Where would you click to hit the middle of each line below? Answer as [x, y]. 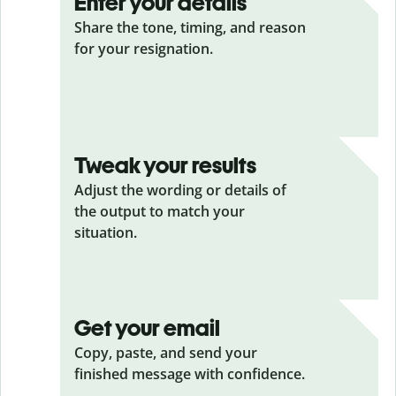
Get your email [147, 328]
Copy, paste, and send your [166, 353]
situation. [106, 232]
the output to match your [160, 211]
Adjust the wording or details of [180, 190]
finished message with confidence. [190, 374]
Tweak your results [165, 165]
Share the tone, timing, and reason [190, 27]
